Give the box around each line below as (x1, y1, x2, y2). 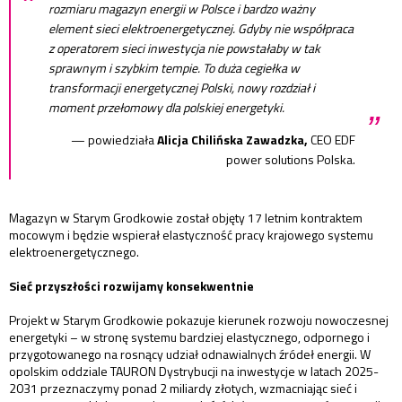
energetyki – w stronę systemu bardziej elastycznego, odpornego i (9, 327, 370, 346)
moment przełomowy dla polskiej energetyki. (48, 97, 293, 117)
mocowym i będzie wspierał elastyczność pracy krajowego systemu (9, 224, 373, 244)
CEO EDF (308, 129, 355, 149)
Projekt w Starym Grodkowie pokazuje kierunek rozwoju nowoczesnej (9, 310, 389, 329)
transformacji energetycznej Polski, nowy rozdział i (48, 77, 315, 97)
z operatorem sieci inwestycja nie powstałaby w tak (48, 38, 320, 57)
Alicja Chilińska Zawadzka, (157, 129, 308, 149)
